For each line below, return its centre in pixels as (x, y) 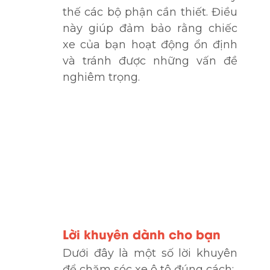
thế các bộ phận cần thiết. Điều (150, 12)
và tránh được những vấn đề (150, 61)
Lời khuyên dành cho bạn (142, 234)
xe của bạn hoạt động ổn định (150, 44)
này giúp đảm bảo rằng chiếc (150, 28)
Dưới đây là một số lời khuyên (150, 253)
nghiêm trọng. (101, 77)
